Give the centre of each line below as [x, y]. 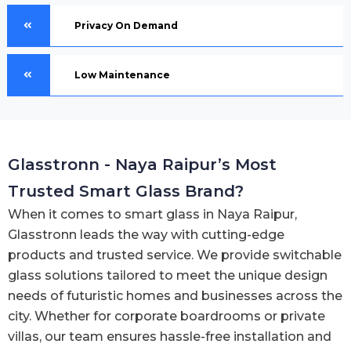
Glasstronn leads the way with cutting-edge [146, 234]
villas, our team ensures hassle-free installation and [170, 336]
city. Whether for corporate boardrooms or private [166, 316]
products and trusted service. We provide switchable [175, 255]
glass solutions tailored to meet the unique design [168, 275]
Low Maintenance [122, 74]
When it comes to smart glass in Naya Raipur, [152, 214]
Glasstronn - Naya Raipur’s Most [142, 164]
